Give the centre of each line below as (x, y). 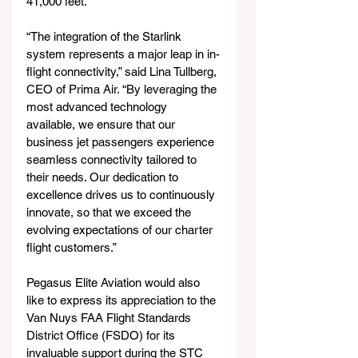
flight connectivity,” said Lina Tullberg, (123, 72)
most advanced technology (98, 107)
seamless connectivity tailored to (113, 159)
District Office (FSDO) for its (102, 335)
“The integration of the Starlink (105, 36)
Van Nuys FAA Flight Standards (110, 318)
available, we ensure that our (102, 124)
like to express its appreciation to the (123, 300)
